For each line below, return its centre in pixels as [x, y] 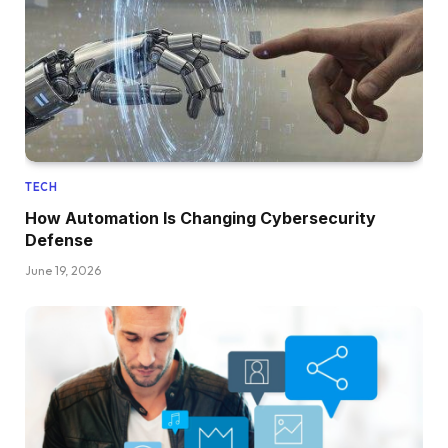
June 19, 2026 [63, 271]
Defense [59, 240]
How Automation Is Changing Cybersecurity [200, 218]
